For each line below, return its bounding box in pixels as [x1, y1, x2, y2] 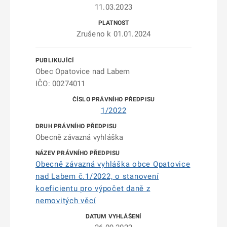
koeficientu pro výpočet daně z [35, 184, 150, 193]
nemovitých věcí [35, 196, 96, 205]
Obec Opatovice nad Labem [35, 67, 130, 76]
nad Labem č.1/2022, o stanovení [35, 172, 159, 181]
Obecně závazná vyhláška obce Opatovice [35, 160, 191, 169]
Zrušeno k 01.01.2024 [76, 29, 151, 39]
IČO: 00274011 [35, 79, 86, 88]
